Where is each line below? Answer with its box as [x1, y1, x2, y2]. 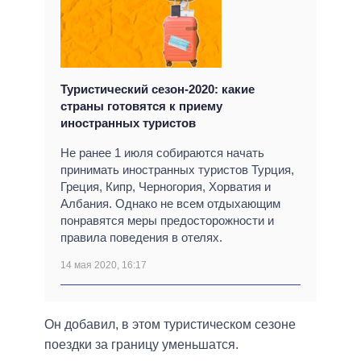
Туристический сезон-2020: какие [60, 82, 255, 97]
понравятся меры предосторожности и [60, 214, 274, 228]
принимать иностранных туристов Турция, [60, 163, 294, 177]
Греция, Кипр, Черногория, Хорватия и [60, 180, 271, 194]
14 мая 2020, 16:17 [60, 259, 147, 272]
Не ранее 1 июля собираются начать [60, 146, 264, 160]
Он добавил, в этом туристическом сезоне [44, 317, 296, 332]
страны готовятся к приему [60, 99, 222, 114]
